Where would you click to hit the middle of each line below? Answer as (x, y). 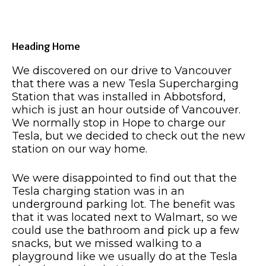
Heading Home (46, 46)
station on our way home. (80, 149)
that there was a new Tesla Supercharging (125, 83)
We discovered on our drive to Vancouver (122, 70)
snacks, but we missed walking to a (107, 243)
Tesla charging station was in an (98, 191)
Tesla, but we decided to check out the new (129, 136)
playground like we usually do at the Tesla (125, 256)
